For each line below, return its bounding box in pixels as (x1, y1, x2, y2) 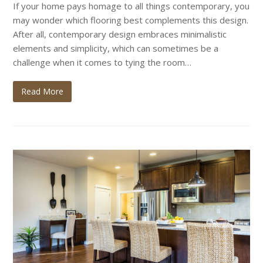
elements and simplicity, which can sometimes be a (13, 42, 219, 54)
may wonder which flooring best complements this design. (13, 14, 249, 26)
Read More (21, 85, 64, 97)
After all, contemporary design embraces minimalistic (13, 28, 227, 40)
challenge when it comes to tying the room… (13, 56, 192, 68)
